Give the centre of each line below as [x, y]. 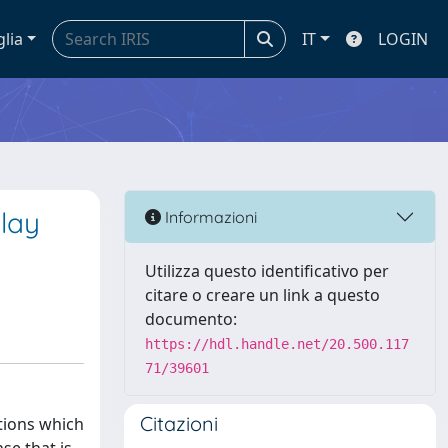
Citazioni [179, 423]
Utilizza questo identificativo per [267, 271]
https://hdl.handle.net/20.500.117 [277, 344]
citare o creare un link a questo [262, 295]
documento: [191, 319]
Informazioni [209, 216]
